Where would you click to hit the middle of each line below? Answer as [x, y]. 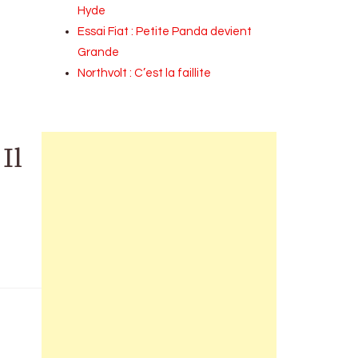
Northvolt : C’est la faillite [145, 73]
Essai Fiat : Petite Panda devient [165, 32]
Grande [99, 52]
